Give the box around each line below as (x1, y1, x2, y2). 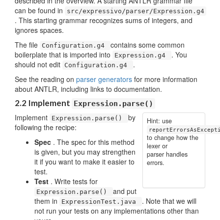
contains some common (110, 40, 185, 50)
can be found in (15, 5, 65, 15)
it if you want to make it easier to (34, 157, 135, 166)
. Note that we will (142, 196, 196, 206)
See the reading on (15, 74, 76, 84)
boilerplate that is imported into (15, 50, 112, 59)
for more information (134, 74, 197, 84)
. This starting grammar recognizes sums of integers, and (15, 15, 192, 25)
